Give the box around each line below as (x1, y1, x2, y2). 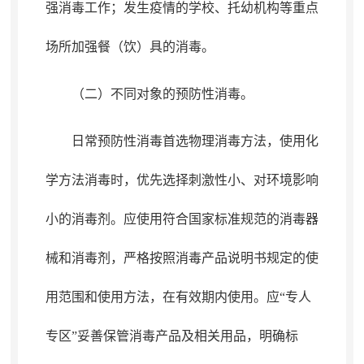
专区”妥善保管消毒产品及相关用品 (45, 329, 246, 343)
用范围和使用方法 (45, 290, 149, 304)
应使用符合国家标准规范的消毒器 (123, 212, 318, 226)
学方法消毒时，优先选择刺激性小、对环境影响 (45, 173, 318, 187)
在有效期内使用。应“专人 (162, 290, 311, 304)
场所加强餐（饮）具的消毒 (45, 40, 201, 54)
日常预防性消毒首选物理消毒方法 (71, 134, 266, 148)
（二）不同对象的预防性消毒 (71, 87, 240, 101)
